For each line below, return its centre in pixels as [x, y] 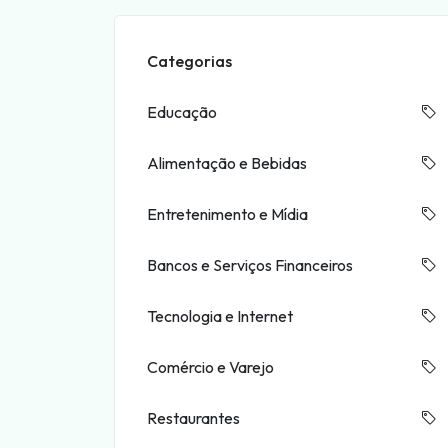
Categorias [189, 61]
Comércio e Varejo [210, 367]
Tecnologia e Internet [220, 316]
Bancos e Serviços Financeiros [250, 265]
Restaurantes [193, 418]
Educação [182, 112]
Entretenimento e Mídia [227, 214]
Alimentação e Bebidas [227, 163]
